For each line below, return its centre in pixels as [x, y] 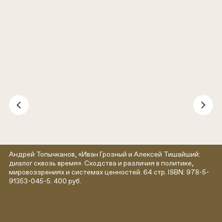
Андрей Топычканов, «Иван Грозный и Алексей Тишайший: [105, 154]
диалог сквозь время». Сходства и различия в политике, [101, 163]
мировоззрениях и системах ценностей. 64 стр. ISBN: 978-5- [109, 172]
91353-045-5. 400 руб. [45, 181]
